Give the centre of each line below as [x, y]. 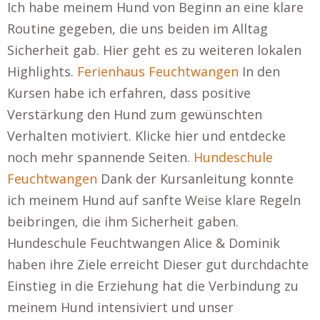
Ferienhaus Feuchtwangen [158, 71]
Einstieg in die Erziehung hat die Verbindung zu [153, 286]
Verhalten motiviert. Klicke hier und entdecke [146, 136]
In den [259, 71]
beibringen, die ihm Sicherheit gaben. [123, 221]
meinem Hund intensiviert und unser [120, 307]
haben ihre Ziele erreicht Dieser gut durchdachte [158, 264]
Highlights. [42, 71]
